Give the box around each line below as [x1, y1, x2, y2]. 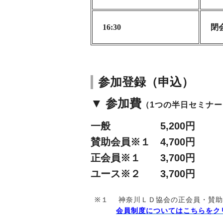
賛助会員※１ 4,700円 [91, 136, 195, 147]
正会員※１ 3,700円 [91, 152, 195, 163]
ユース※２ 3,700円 [91, 168, 195, 179]
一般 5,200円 [91, 120, 195, 131]
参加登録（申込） [98, 75, 194, 89]
